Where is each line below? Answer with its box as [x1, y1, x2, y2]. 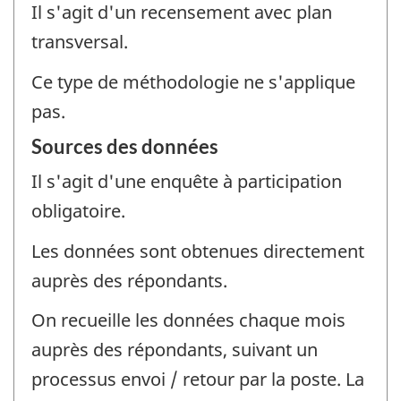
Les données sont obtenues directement [31, 238, 364, 263]
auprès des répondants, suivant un [31, 337, 318, 363]
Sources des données [31, 134, 218, 159]
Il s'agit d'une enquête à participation [31, 169, 342, 194]
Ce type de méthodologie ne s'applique [31, 69, 355, 94]
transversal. [31, 30, 128, 55]
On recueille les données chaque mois [31, 308, 346, 333]
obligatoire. [31, 199, 125, 224]
